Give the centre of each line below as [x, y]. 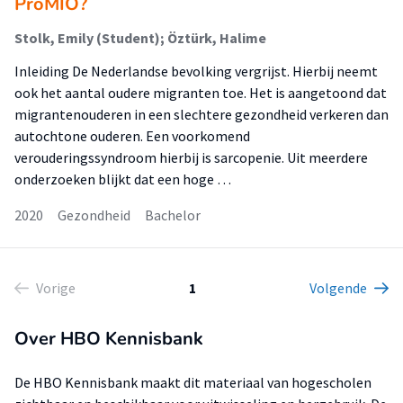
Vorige [56, 288]
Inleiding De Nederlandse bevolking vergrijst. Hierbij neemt [196, 71]
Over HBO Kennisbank [109, 339]
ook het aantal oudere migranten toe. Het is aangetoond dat [201, 93]
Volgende [338, 288]
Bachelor [173, 215]
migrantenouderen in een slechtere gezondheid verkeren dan [201, 114]
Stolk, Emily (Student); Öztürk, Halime [140, 38]
